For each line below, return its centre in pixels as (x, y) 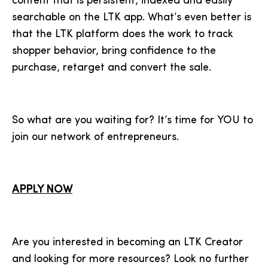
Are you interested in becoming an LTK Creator (127, 243)
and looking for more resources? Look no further (130, 259)
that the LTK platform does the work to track (123, 34)
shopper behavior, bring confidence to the (114, 51)
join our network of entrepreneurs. (97, 137)
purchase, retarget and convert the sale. (112, 68)
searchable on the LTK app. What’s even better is (132, 18)
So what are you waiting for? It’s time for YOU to (133, 121)
